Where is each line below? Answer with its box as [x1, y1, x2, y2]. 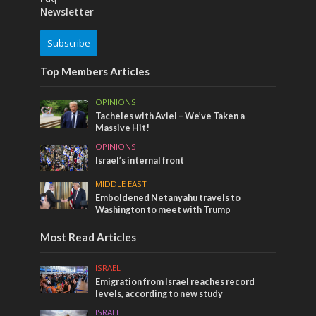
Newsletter [39, 5, 94, 18]
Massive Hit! [95, 122, 150, 133]
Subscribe [47, 36, 90, 49]
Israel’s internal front [95, 154, 185, 166]
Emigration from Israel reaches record [95, 276, 255, 288]
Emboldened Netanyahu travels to [95, 193, 241, 204]
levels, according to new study [95, 288, 224, 300]
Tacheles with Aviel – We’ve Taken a [95, 110, 245, 121]
